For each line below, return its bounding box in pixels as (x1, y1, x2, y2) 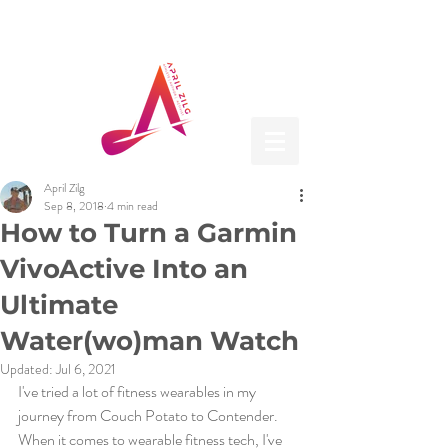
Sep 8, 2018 (44, 197, 104, 215)
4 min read (107, 197, 158, 215)
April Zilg (44, 179, 85, 197)
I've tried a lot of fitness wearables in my (18, 380, 259, 403)
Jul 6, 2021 (56, 359, 116, 379)
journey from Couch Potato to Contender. (18, 404, 281, 427)
